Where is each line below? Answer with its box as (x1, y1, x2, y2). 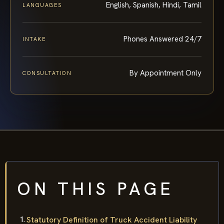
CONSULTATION (22, 69, 72, 76)
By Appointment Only (129, 67, 201, 78)
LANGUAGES (22, 1, 62, 8)
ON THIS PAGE (17, 177, 174, 200)
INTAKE (22, 35, 46, 42)
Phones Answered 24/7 (123, 33, 201, 44)
